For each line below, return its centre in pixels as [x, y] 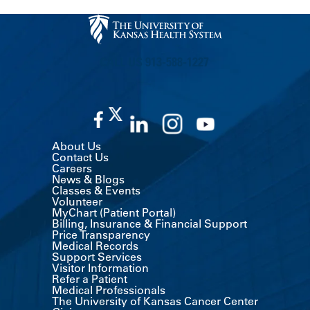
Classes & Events [96, 190]
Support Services [97, 256]
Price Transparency [101, 234]
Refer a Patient [90, 279]
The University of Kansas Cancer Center [155, 301]
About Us [76, 146]
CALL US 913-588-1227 [154, 61]
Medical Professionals [109, 290]
